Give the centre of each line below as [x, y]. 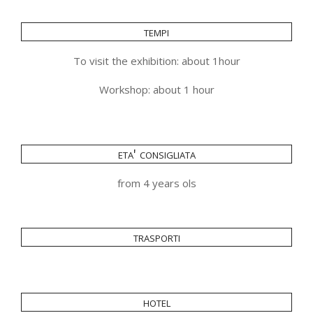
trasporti [156, 237]
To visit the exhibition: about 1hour [156, 61]
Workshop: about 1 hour [156, 90]
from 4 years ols [156, 183]
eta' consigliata [156, 154]
